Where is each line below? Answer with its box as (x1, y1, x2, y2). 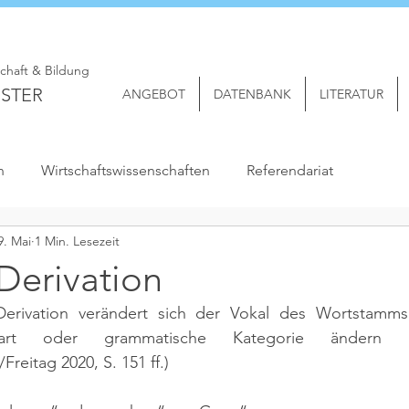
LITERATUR (320, 86, 383, 102)
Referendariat (246, 162, 333, 179)
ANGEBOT (122, 86, 185, 102)
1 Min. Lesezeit (35, 232, 120, 249)
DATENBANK (214, 86, 291, 102)
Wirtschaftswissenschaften (41, 162, 210, 179)
